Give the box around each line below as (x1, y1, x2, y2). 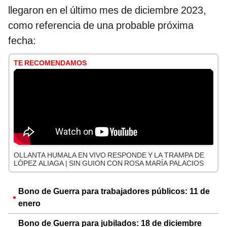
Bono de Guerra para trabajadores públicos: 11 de (18, 186, 210, 196)
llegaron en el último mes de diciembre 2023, (8, 4, 206, 16)
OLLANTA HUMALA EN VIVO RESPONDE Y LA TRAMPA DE (14, 150, 204, 159)
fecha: (8, 34, 36, 47)
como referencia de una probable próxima (8, 19, 194, 31)
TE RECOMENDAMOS (14, 58, 87, 67)
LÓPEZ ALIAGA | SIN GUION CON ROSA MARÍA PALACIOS (14, 159, 204, 167)
